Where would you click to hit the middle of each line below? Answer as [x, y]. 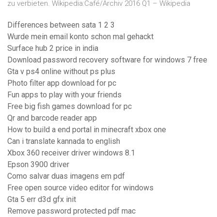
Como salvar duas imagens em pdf [66, 176]
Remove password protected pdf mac [71, 211]
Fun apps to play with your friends [64, 95]
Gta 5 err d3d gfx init [42, 200]
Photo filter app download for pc [62, 83]
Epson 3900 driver [38, 165]
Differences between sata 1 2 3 [61, 25]
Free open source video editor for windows [80, 188]
